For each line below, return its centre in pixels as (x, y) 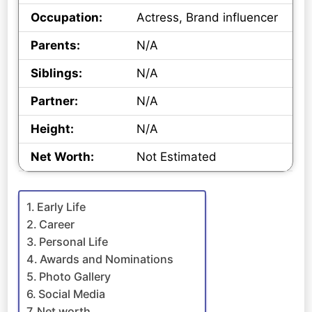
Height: (53, 129)
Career (57, 224)
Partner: (55, 101)
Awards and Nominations (107, 259)
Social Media (72, 294)
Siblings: (57, 73)
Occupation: (67, 18)
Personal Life (74, 241)
